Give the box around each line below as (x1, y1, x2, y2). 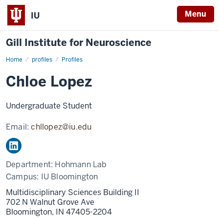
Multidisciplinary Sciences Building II (6, 187, 139, 197)
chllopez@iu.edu (31, 122, 92, 132)
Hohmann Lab (55, 159, 107, 170)
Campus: (6, 172, 41, 182)
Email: (6, 122, 31, 132)
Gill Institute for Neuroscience (6, 36, 152, 49)
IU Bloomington (41, 172, 98, 182)
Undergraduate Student (6, 101, 92, 111)
